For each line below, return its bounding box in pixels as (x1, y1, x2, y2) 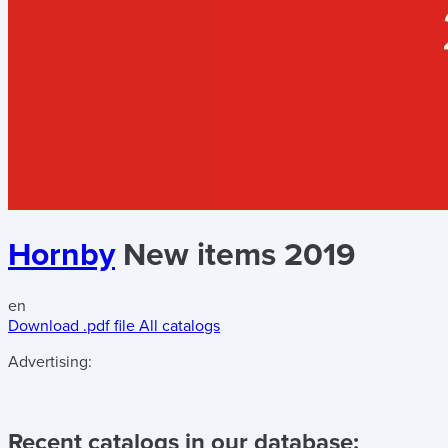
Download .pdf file (8, 315, 135, 336)
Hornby (8, 236, 115, 275)
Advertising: (8, 351, 92, 372)
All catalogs (139, 315, 220, 336)
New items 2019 (123, 236, 355, 275)
